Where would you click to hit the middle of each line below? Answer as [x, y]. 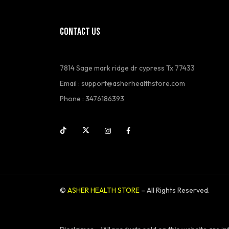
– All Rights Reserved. [175, 190]
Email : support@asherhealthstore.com [122, 83]
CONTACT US [80, 31]
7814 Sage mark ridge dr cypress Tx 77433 [127, 68]
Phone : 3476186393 [92, 98]
